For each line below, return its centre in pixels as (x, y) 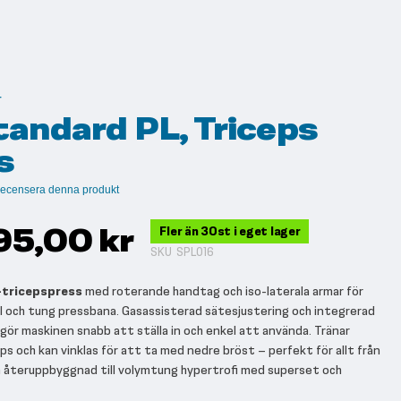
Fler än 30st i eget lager (230, 231)
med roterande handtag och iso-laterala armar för (223, 291)
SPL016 (196, 252)
